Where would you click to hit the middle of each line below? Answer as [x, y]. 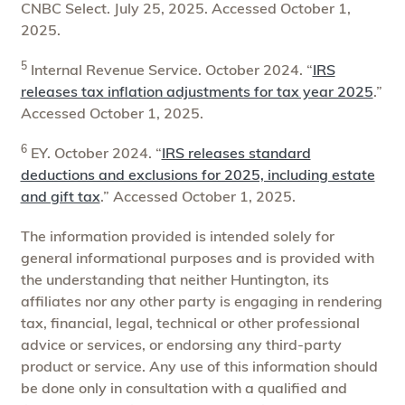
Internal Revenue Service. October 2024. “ [170, 69]
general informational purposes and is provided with [197, 257]
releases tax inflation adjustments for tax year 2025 [197, 91]
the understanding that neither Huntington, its [174, 279]
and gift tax [60, 196]
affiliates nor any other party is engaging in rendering [201, 301]
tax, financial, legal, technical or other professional [190, 322]
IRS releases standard [236, 152]
